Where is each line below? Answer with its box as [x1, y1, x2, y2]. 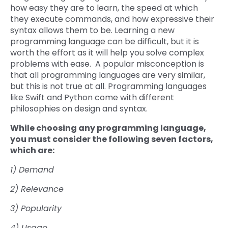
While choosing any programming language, [10, 122, 206, 134]
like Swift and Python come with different [10, 92, 174, 104]
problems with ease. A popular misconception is [10, 58, 204, 70]
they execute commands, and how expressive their [10, 13, 214, 25]
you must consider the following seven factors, [10, 133, 213, 146]
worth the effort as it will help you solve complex [10, 47, 204, 59]
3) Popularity [10, 203, 64, 215]
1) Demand [10, 164, 56, 176]
